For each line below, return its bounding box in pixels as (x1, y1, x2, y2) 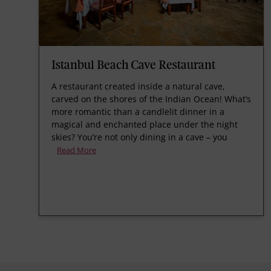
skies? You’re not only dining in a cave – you (51, 131, 227, 143)
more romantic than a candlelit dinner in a (51, 105, 224, 117)
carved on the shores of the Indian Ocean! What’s (51, 93, 251, 105)
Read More (57, 144, 96, 155)
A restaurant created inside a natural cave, (51, 80, 225, 92)
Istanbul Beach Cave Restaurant (51, 60, 215, 71)
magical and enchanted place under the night (51, 118, 238, 130)
